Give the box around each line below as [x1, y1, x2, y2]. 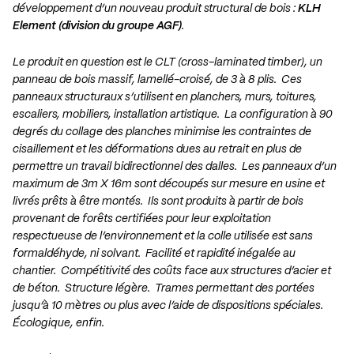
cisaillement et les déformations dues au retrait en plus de [13, 144, 302, 156]
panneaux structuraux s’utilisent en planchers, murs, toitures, [13, 92, 317, 104]
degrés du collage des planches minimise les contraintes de [13, 126, 311, 138]
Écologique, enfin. [13, 318, 104, 330]
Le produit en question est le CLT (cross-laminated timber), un [13, 57, 322, 69]
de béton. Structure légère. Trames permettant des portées [13, 283, 314, 295]
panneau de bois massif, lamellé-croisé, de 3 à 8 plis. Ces [13, 74, 302, 86]
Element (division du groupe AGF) [13, 21, 182, 32]
